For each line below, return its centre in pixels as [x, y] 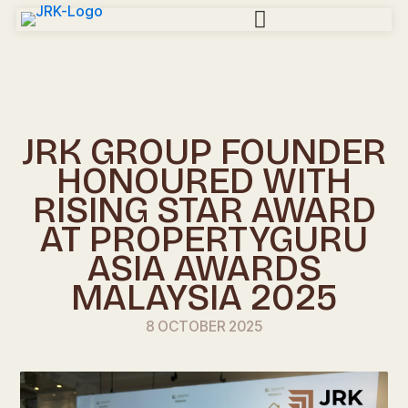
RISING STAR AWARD [204, 211]
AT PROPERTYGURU [204, 240]
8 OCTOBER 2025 [204, 326]
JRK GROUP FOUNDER [204, 153]
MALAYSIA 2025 [204, 298]
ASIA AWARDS [204, 269]
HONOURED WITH [204, 182]
